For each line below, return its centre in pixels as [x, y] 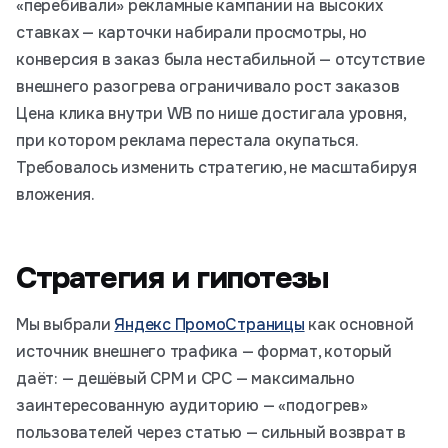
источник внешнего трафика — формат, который [204, 351]
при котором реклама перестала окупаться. [187, 140]
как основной [359, 324]
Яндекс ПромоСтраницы [209, 324]
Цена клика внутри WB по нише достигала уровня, [211, 113]
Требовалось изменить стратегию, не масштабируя [216, 167]
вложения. [55, 194]
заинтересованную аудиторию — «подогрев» [192, 405]
